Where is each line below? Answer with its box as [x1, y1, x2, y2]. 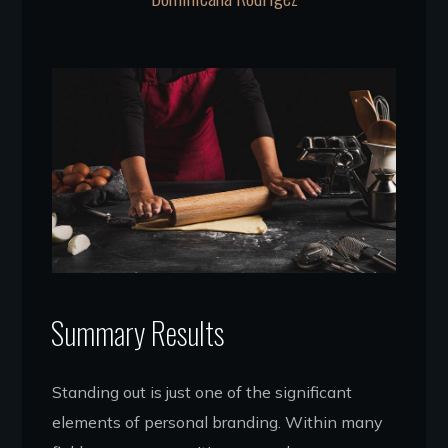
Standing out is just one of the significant [52, 382, 353, 402]
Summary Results [50, 310, 224, 355]
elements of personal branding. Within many [52, 412, 384, 432]
